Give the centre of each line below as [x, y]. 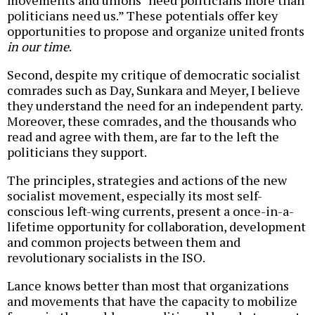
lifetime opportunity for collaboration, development [156, 226]
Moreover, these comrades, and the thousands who [152, 121]
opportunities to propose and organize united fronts [156, 31]
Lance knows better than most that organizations [148, 285]
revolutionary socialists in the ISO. [106, 257]
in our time [38, 46]
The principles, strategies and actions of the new [147, 180]
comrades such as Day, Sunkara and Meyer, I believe [154, 90]
